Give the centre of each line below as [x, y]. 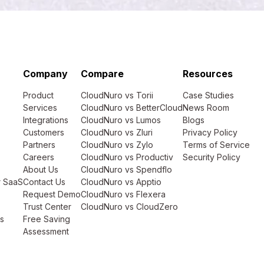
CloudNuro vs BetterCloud [132, 108]
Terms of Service [216, 145]
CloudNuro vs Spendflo [126, 169]
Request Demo [52, 194]
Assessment [46, 231]
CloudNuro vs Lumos [121, 120]
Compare [102, 74]
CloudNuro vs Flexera [123, 194]
